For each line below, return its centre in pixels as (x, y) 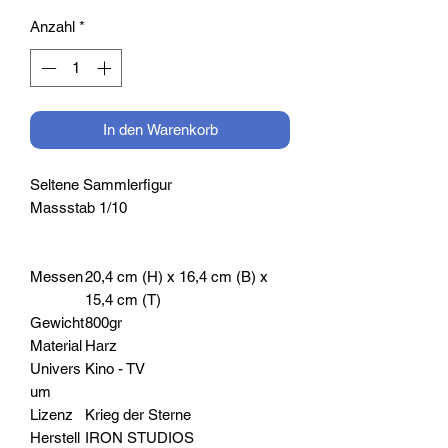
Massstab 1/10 (78, 208)
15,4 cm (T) (123, 300)
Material (56, 346)
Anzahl (52, 26)
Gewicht (57, 323)
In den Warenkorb (160, 130)
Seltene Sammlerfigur (101, 185)
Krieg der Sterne (138, 415)
